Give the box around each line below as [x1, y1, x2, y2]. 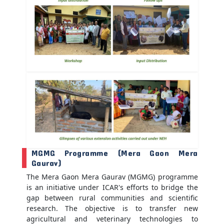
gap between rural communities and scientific [26, 192, 198, 202]
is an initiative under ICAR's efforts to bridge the [26, 182, 198, 192]
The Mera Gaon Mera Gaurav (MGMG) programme [26, 171, 198, 181]
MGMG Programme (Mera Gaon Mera [31, 147, 198, 157]
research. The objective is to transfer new [26, 203, 198, 213]
